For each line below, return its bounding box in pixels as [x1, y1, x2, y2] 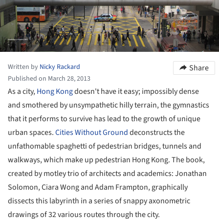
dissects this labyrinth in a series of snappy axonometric [8, 195, 190, 206]
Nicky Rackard [40, 62, 80, 72]
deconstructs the [128, 127, 185, 138]
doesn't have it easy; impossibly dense [73, 86, 199, 97]
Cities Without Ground [55, 127, 128, 138]
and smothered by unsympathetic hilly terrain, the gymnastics [8, 99, 209, 110]
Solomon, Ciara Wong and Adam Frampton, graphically [8, 181, 188, 193]
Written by [8, 62, 40, 72]
